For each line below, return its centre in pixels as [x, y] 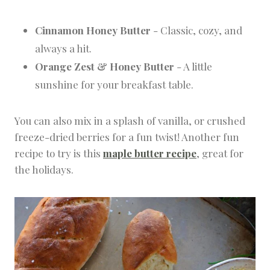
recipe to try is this [59, 153]
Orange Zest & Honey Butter [105, 67]
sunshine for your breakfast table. [114, 85]
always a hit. [63, 49]
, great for [220, 153]
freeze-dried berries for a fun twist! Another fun [127, 137]
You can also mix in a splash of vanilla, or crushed [130, 121]
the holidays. [44, 170]
